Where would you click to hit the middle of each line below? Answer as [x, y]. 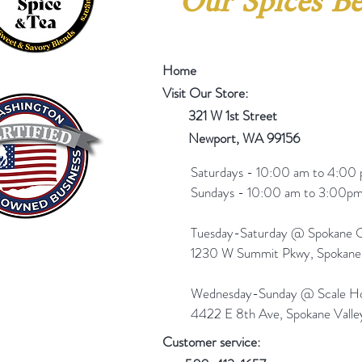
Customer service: [211, 341]
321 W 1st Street [228, 115]
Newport [199, 138]
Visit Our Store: [205, 93]
